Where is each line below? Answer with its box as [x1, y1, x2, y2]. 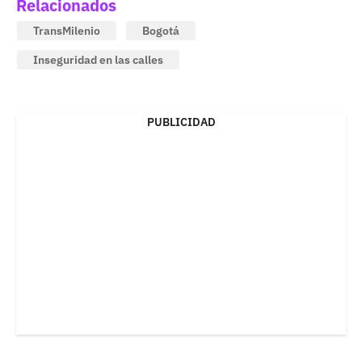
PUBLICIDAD [146, 115, 216, 130]
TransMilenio [33, 23, 100, 39]
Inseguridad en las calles [33, 53, 163, 68]
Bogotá [142, 23, 179, 39]
